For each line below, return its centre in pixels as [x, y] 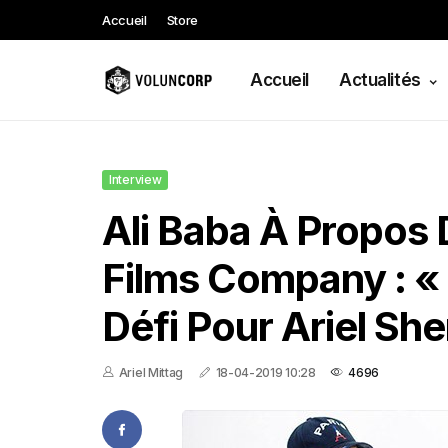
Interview [135, 179]
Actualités [380, 80]
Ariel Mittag [151, 372]
